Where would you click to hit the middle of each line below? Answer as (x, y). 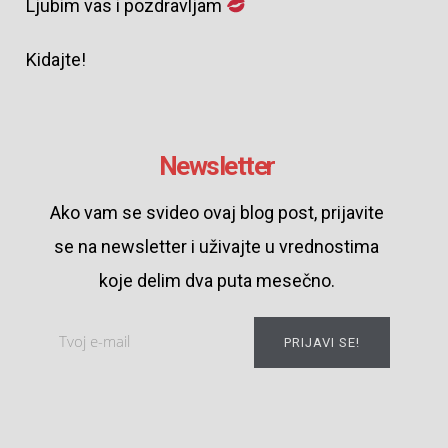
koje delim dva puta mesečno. (216, 280)
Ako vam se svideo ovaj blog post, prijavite (216, 212)
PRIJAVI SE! (321, 343)
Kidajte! (55, 59)
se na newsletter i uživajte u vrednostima (216, 246)
